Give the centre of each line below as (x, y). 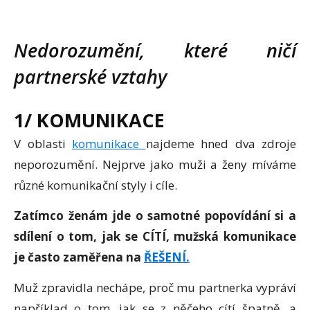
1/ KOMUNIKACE (89, 120)
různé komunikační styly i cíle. (95, 185)
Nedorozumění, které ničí (155, 50)
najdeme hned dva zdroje (221, 143)
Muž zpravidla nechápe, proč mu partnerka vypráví (155, 287)
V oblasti (43, 143)
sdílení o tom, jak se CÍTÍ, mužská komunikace (155, 236)
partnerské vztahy (90, 76)
